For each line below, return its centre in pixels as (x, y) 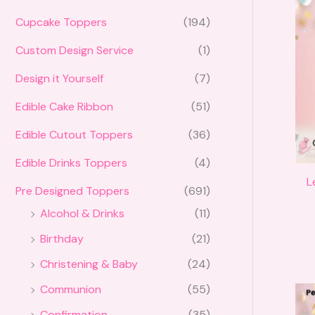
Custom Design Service (75, 51)
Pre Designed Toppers (72, 191)
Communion (71, 290)
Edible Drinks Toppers (71, 163)
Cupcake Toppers (61, 22)
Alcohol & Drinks (82, 214)
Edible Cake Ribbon (64, 107)
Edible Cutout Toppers (74, 135)
